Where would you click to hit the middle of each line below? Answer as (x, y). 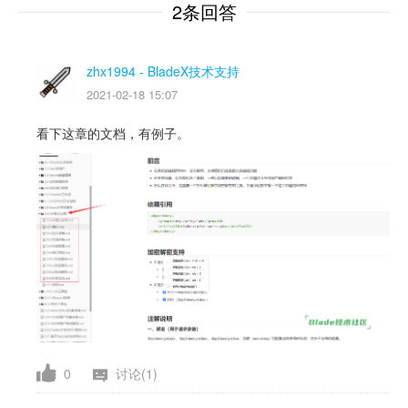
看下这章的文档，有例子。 (113, 133)
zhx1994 (113, 71)
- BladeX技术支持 (189, 71)
